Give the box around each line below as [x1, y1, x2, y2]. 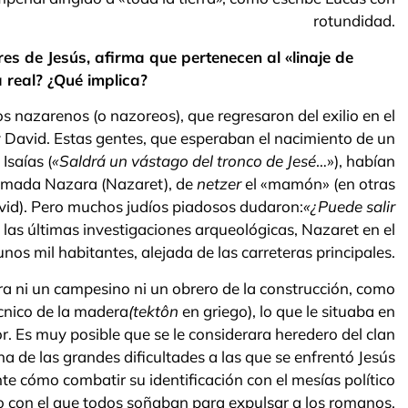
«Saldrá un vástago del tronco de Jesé [52, 151, 316, 171]
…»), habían [316, 151, 395, 171]
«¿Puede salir [303, 197, 395, 217]
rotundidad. [313, 11, 395, 31]
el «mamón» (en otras [245, 174, 395, 194]
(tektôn [128, 301, 178, 321]
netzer [197, 174, 245, 194]
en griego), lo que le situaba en [178, 301, 395, 321]
